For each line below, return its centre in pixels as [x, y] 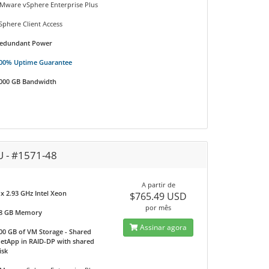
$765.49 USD [159, 196]
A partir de [158, 185]
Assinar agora [163, 227]
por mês [159, 207]
